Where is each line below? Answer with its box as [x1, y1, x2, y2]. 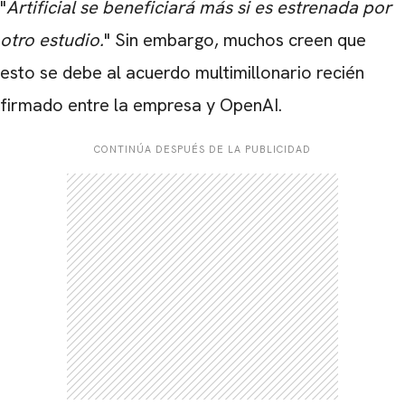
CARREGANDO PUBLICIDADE [142, 246, 263, 258]
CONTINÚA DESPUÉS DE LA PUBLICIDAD [94, 143, 311, 156]
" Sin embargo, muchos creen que [104, 28, 366, 52]
